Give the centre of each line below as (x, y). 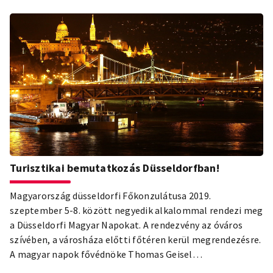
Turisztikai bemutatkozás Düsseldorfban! (115, 168)
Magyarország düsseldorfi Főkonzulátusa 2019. (110, 195)
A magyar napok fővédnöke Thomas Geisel (101, 254)
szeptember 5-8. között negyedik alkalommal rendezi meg (136, 210)
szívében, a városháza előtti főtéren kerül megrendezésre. (136, 239)
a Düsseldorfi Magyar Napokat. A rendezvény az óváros (126, 225)
